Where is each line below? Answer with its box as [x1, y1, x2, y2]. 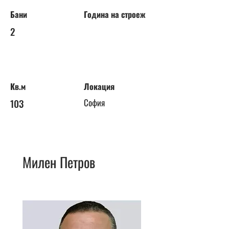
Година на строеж [84, 8, 146, 20]
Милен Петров [22, 152, 95, 172]
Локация [84, 80, 114, 93]
